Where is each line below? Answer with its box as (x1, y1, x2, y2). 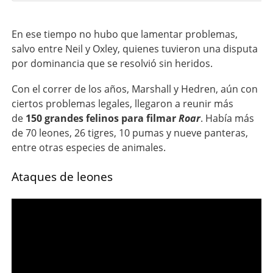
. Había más (200, 111, 254, 125)
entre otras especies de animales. (11, 140, 166, 154)
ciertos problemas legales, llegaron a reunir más (11, 96, 233, 110)
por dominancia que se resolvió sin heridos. (11, 56, 213, 70)
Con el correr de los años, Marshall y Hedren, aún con (11, 82, 258, 96)
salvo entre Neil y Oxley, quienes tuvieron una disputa (11, 41, 258, 55)
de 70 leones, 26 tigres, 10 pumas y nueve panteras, (11, 126, 248, 140)
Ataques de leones (11, 168, 113, 185)
